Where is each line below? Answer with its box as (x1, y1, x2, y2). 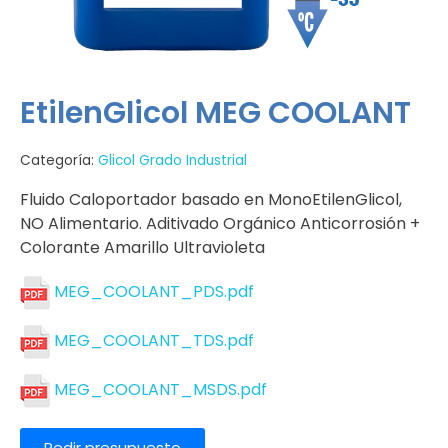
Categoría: (20, 151, 94, 170)
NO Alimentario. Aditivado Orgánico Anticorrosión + (20, 211, 420, 235)
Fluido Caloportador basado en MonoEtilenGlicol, (20, 187, 402, 211)
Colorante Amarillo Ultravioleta (20, 235, 265, 259)
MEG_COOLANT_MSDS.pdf (54, 377, 267, 401)
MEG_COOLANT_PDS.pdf (54, 279, 254, 303)
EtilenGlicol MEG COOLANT (20, 92, 411, 134)
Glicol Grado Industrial (98, 151, 247, 170)
